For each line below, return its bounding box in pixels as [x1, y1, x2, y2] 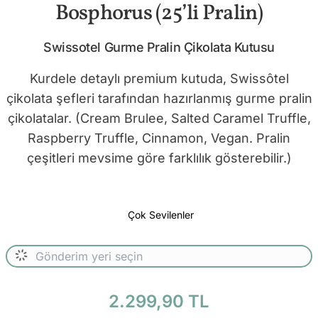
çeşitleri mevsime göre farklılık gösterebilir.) [26, 150, 292, 165]
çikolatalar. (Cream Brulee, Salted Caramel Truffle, [7, 110, 311, 126]
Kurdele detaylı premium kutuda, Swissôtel [29, 70, 289, 86]
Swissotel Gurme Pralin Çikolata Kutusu [43, 39, 275, 55]
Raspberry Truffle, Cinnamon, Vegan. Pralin [28, 130, 290, 146]
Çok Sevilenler [127, 208, 194, 221]
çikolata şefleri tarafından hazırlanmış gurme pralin [6, 90, 312, 106]
